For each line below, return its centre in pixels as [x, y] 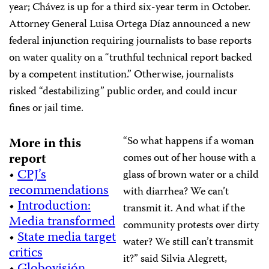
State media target [67, 238]
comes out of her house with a [189, 159]
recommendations [59, 191]
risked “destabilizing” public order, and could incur [123, 92]
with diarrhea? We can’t [176, 192]
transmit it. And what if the [184, 209]
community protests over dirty [191, 226]
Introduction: [54, 207]
